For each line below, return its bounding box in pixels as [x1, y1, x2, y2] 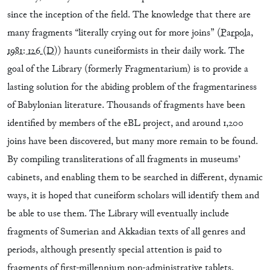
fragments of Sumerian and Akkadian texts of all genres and [7, 225, 245, 239]
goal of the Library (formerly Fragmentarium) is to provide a [7, 63, 248, 76]
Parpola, [221, 27, 253, 40]
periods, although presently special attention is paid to [7, 243, 222, 257]
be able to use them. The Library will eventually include [7, 207, 229, 221]
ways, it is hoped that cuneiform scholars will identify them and [7, 189, 259, 202]
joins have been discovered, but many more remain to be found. [7, 135, 258, 148]
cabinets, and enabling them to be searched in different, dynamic [7, 171, 263, 184]
